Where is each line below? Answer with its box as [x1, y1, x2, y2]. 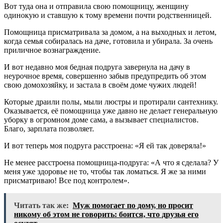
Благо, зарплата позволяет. [4, 124, 94, 133]
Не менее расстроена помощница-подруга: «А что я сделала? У [4, 158, 219, 167]
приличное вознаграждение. [4, 45, 101, 54]
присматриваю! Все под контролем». [4, 176, 129, 185]
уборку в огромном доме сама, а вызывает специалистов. [4, 115, 199, 124]
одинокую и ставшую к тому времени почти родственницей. [4, 10, 212, 19]
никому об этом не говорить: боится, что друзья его [14, 210, 199, 219]
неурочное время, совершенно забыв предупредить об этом [4, 71, 206, 80]
